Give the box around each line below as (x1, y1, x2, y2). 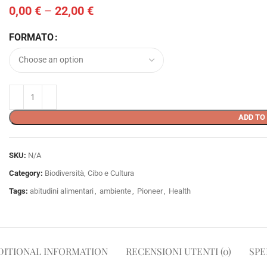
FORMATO (9, 31, 54, 43)
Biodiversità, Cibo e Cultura (45, 168, 134, 178)
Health (169, 186, 191, 195)
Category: (9, 168, 43, 178)
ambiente (100, 186, 131, 195)
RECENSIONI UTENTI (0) (126, 244, 231, 257)
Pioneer (137, 186, 163, 195)
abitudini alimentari (30, 186, 94, 195)
